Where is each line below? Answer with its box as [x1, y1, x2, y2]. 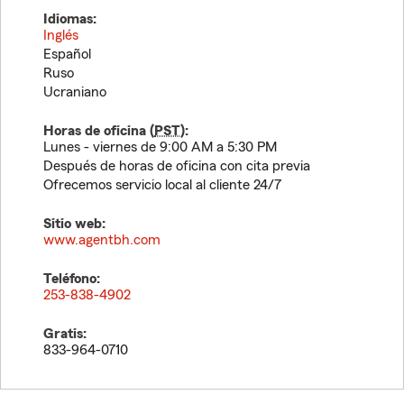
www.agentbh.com [43, 233, 161, 247]
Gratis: [43, 326, 87, 341]
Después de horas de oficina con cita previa [43, 159, 310, 173]
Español [43, 47, 91, 61]
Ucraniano [43, 85, 106, 99]
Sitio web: [43, 216, 106, 231]
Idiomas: [43, 12, 96, 26]
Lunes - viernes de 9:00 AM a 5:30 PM [43, 140, 277, 154]
